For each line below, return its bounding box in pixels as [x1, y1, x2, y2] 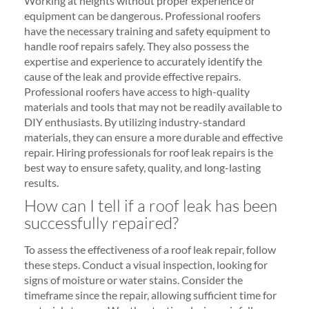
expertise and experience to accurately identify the [24, 54, 262, 68]
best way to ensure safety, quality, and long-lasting [24, 161, 261, 174]
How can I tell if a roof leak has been [24, 195, 277, 216]
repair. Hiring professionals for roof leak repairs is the [24, 146, 273, 159]
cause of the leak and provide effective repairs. [24, 70, 241, 83]
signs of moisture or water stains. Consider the [24, 273, 243, 286]
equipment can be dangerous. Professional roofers [24, 9, 261, 22]
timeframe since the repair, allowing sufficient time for [24, 288, 277, 301]
